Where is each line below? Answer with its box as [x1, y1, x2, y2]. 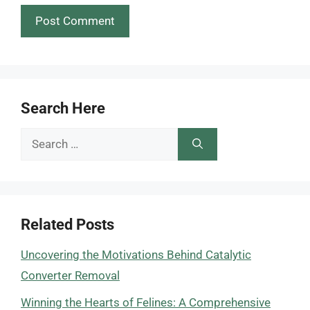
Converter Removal [21, 268, 120, 282]
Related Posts [21, 216, 114, 233]
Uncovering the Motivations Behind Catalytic [21, 248, 251, 262]
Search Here [21, 100, 105, 117]
